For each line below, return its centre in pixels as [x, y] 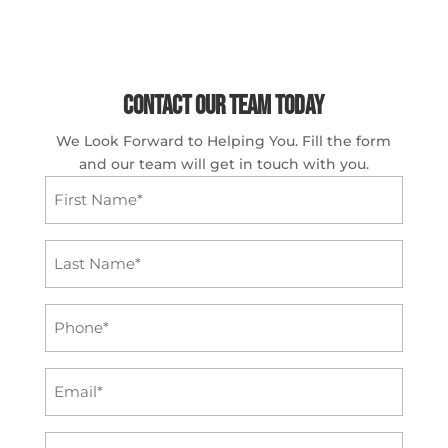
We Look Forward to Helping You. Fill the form [224, 140]
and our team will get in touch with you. [223, 163]
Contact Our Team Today [224, 106]
